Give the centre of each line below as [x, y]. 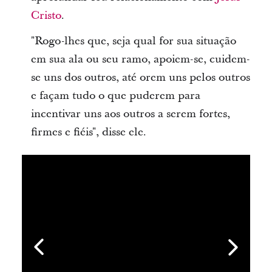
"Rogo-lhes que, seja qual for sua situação [133, 41]
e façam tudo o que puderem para [115, 96]
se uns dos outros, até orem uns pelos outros [140, 78]
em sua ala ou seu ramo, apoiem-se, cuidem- [140, 59]
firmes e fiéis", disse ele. [88, 132]
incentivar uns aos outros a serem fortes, [130, 114]
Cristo [46, 16]
